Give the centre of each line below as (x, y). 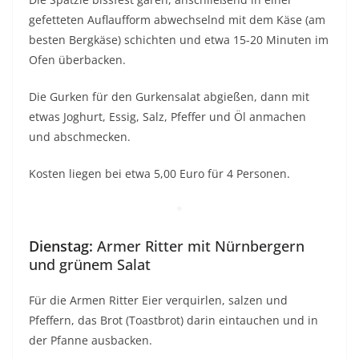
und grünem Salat (90, 265)
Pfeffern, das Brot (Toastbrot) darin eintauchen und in (173, 321)
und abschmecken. (80, 137)
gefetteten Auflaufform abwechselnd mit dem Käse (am (177, 20)
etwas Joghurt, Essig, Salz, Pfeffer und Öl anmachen (167, 117)
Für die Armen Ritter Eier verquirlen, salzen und (158, 301)
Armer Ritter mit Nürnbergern (201, 246)
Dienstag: (63, 246)
